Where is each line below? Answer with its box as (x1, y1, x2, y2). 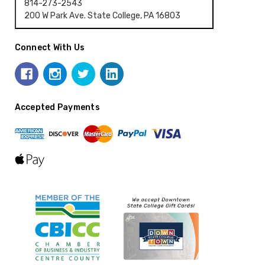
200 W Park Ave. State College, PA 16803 (24, 11, 181, 21)
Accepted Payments (14, 102, 100, 112)
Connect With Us (14, 42, 85, 53)
